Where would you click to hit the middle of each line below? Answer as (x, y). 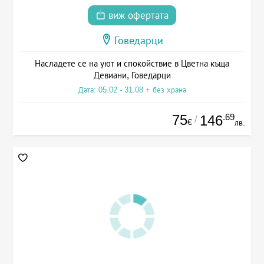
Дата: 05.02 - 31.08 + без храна (132, 90)
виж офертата (137, 15)
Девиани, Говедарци (132, 75)
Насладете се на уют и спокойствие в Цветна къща (132, 63)
